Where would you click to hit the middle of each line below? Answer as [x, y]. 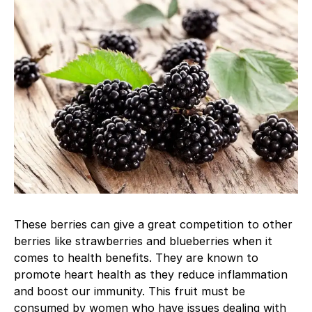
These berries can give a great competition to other [153, 224]
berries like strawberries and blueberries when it [143, 241]
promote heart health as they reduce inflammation [151, 274]
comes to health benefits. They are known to [136, 257]
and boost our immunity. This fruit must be [130, 291]
